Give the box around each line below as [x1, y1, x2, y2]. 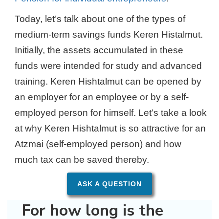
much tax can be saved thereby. [15, 154, 149, 165]
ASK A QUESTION [77, 180, 142, 188]
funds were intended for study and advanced [15, 61, 202, 71]
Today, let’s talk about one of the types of [15, 14, 185, 24]
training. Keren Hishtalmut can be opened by [15, 76, 201, 87]
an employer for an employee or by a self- [15, 92, 189, 102]
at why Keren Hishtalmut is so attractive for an [15, 123, 206, 133]
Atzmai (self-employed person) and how [15, 139, 181, 149]
